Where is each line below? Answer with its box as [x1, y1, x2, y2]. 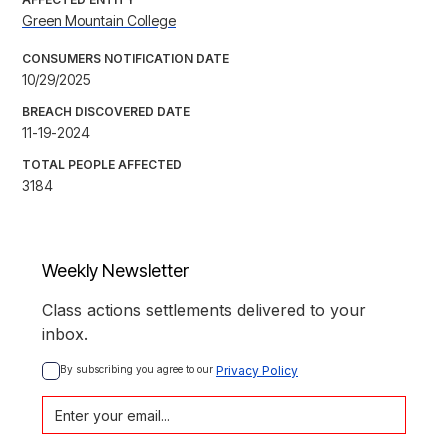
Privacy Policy [216, 363, 298, 379]
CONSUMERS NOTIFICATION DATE [22, 51, 229, 67]
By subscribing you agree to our [60, 363, 216, 376]
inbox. [42, 324, 88, 345]
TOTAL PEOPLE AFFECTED [22, 157, 182, 173]
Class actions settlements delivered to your [42, 300, 366, 321]
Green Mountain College [22, 12, 176, 30]
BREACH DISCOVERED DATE [22, 104, 190, 120]
